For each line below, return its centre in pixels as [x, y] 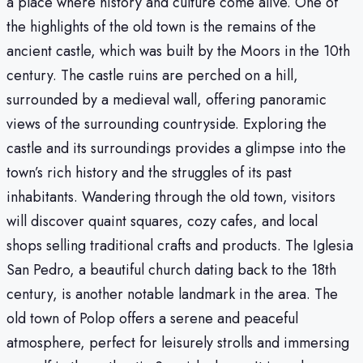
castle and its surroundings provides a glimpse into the [176, 149]
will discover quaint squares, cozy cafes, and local [162, 222]
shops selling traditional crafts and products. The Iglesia [180, 246]
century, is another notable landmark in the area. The [172, 295]
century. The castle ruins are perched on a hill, [152, 76]
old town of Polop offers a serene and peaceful [152, 319]
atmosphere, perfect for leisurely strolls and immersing [178, 343]
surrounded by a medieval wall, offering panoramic [167, 100]
